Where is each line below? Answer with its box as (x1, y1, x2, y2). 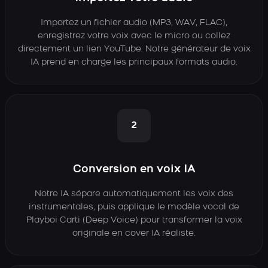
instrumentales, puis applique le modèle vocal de (29, 203, 239, 212)
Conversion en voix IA (72, 164, 196, 175)
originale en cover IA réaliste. (72, 229, 196, 238)
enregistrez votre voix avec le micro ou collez (38, 32, 230, 41)
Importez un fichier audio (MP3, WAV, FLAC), (41, 19, 227, 28)
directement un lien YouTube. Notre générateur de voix (17, 45, 251, 54)
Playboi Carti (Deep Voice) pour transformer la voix (26, 216, 242, 225)
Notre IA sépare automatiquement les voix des (35, 190, 233, 199)
